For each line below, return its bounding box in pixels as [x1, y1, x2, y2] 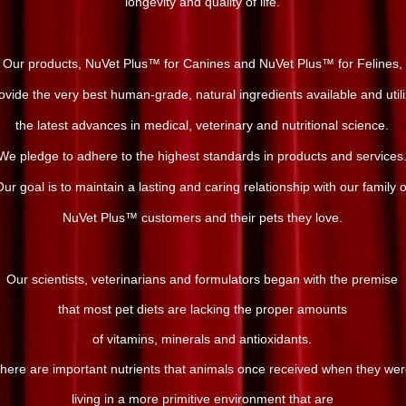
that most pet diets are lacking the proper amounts [57, 302, 347, 316]
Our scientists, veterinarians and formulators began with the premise [6, 272, 398, 286]
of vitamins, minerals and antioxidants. [92, 332, 312, 346]
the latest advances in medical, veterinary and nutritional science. [15, 118, 389, 132]
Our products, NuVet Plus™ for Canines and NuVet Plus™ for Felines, [2, 56, 402, 71]
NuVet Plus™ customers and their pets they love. [62, 210, 343, 225]
